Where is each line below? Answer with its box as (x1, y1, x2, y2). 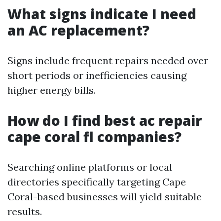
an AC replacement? (7, 21, 149, 40)
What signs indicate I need (7, 4, 196, 24)
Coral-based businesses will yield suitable (7, 190, 202, 203)
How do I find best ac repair (7, 111, 202, 130)
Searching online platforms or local (7, 161, 172, 174)
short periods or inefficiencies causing (7, 69, 186, 82)
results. (7, 205, 42, 218)
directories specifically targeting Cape (7, 176, 186, 188)
